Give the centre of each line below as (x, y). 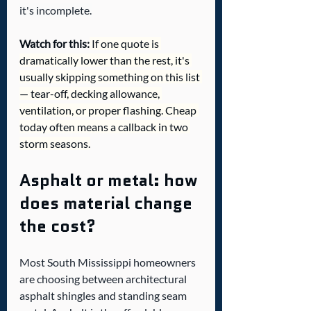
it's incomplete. (56, 10)
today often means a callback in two (105, 127)
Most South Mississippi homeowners (109, 262)
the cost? (58, 226)
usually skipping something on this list (111, 77)
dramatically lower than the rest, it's (106, 60)
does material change (108, 203)
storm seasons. (55, 144)
